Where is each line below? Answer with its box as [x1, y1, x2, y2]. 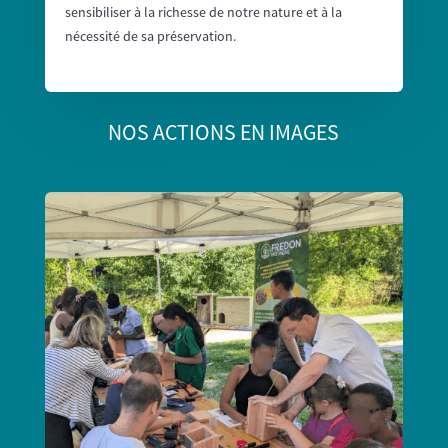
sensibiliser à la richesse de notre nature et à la [64, 2, 342, 21]
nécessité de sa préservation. [64, 26, 236, 45]
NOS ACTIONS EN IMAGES [108, 117, 340, 146]
